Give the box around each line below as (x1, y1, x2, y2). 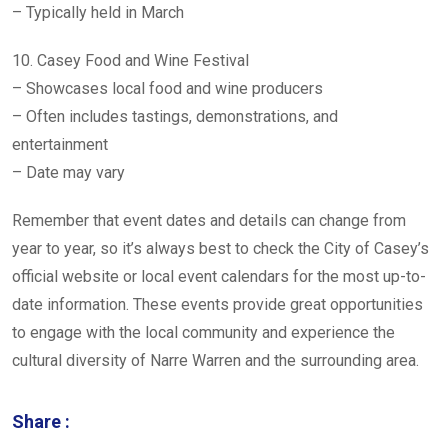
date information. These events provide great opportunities (12, 295, 423, 314)
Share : (12, 411, 70, 432)
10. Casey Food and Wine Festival (12, 51, 249, 70)
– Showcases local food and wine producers (12, 79, 323, 98)
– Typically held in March (12, 3, 184, 22)
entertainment (12, 135, 108, 154)
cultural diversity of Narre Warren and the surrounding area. (12, 351, 419, 370)
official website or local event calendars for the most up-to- (12, 267, 426, 286)
